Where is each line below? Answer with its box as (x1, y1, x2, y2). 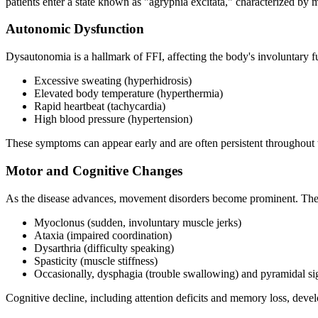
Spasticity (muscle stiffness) (34, 254, 158, 267)
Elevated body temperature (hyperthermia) (34, 87, 223, 100)
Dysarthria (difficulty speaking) (34, 241, 174, 254)
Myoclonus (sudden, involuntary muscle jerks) (34, 216, 241, 229)
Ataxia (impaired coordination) (34, 229, 172, 241)
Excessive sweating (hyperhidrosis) (34, 75, 192, 87)
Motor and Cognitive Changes (6, 163, 182, 178)
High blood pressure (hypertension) (34, 113, 192, 126)
